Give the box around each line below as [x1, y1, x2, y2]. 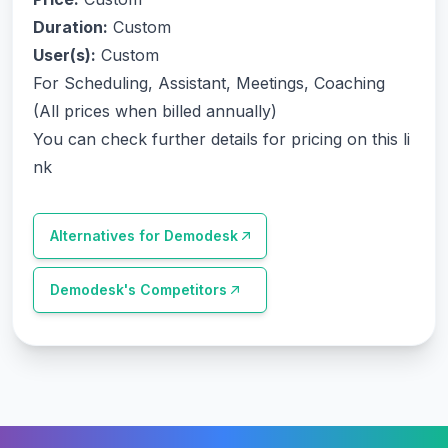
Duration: [33, 17, 108, 37]
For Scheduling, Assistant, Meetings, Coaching [33, 73, 385, 93]
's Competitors [124, 281, 227, 298]
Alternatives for [50, 227, 164, 244]
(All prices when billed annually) [33, 101, 277, 121]
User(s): [33, 45, 96, 65]
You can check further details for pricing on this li [33, 129, 410, 149]
